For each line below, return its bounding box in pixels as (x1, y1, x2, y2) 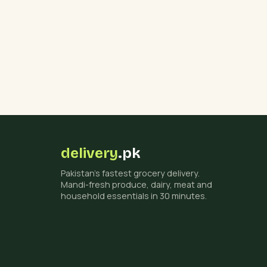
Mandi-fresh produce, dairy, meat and (61, 179, 212, 191)
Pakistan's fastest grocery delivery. (61, 167, 200, 179)
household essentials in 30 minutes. (61, 190, 207, 202)
